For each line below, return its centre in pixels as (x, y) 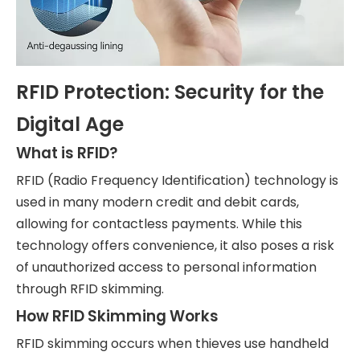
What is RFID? (67, 153)
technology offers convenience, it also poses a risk (175, 245)
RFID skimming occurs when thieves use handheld (172, 344)
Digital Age (70, 124)
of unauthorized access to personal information (166, 267)
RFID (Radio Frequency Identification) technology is (177, 180)
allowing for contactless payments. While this (159, 224)
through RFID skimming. (90, 289)
